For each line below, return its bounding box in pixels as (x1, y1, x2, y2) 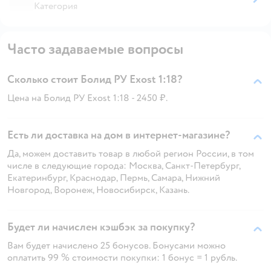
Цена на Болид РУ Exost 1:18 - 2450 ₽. (7, 91, 168, 104)
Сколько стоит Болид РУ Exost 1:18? (7, 72, 182, 87)
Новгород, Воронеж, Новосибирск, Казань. (7, 183, 189, 196)
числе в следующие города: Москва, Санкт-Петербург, (7, 159, 240, 172)
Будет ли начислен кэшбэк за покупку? (7, 220, 195, 234)
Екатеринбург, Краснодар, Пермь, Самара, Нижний (7, 171, 220, 184)
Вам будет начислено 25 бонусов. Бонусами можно (7, 239, 226, 252)
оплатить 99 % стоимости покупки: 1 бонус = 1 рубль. (7, 251, 237, 264)
